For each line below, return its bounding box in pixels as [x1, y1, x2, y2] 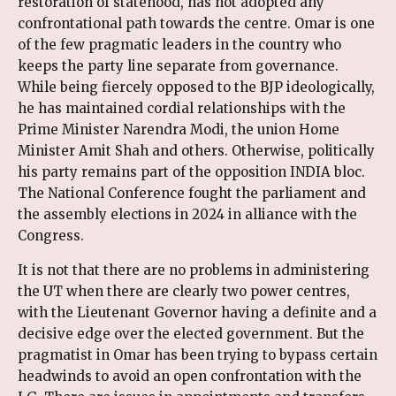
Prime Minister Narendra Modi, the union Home [18, 120, 339, 138]
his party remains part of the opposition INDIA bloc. [18, 163, 365, 180]
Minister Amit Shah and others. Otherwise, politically [18, 141, 375, 159]
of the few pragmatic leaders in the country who [18, 35, 341, 53]
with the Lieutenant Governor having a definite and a [18, 303, 377, 321]
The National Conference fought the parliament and [18, 184, 366, 202]
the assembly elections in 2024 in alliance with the [18, 205, 357, 223]
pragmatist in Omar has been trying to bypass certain [18, 346, 377, 363]
